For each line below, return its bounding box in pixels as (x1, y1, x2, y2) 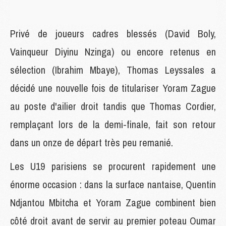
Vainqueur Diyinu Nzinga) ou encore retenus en (10, 44, 216, 59)
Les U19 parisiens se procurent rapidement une (10, 159, 216, 173)
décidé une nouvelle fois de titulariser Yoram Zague (10, 81, 216, 95)
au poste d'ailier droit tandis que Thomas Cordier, (10, 99, 216, 113)
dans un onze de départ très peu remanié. (10, 135, 176, 149)
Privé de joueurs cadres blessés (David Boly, (10, 26, 216, 40)
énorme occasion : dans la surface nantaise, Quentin (10, 177, 216, 191)
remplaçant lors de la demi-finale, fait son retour (10, 117, 216, 131)
